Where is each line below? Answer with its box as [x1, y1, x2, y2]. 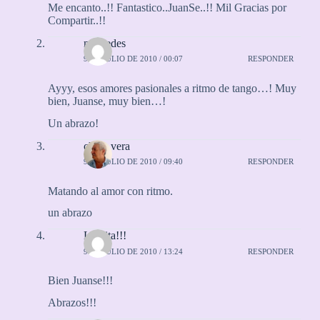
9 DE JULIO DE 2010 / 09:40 [83, 157, 183, 166]
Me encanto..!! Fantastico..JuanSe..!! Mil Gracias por [47, 1, 286, 14]
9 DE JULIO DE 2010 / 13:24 [83, 246, 183, 256]
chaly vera [83, 139, 130, 152]
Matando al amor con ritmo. [47, 184, 173, 197]
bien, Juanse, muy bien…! [47, 94, 166, 107]
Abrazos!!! [47, 296, 96, 309]
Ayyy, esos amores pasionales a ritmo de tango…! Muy [47, 81, 296, 94]
